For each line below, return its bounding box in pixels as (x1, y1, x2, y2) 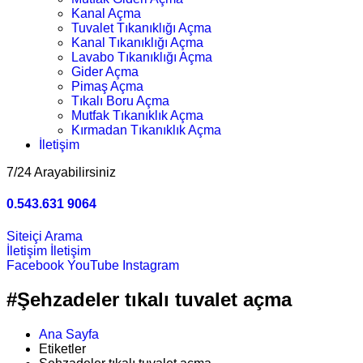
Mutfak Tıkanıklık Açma (71, 109, 203, 122)
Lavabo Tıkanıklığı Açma (71, 50, 212, 64)
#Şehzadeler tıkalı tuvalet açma (6, 288, 292, 311)
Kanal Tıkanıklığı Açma (71, 36, 203, 49)
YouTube (67, 258, 119, 272)
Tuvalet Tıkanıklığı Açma (71, 21, 211, 35)
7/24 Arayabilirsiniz (6, 165, 116, 179)
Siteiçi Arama (6, 228, 83, 243)
